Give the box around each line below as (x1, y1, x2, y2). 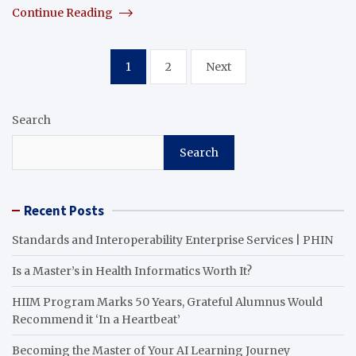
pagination (11, 73, 121, 99)
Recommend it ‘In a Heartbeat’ (12, 311, 180, 327)
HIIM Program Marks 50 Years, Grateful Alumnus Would (12, 294, 323, 309)
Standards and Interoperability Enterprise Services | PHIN (12, 232, 333, 247)
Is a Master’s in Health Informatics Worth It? (12, 263, 252, 278)
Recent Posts (24, 201, 104, 219)
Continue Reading (12, 5, 115, 20)
